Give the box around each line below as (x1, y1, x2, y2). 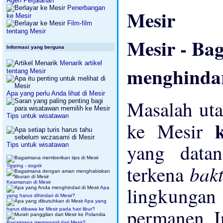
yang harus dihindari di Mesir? (6, 193, 75, 198)
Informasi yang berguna (6, 44, 64, 50)
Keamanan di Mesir (6, 179, 51, 185)
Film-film (65, 19, 92, 27)
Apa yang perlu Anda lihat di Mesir (6, 90, 105, 97)
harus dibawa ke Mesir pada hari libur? (6, 206, 95, 212)
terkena (127, 161, 190, 188)
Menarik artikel (58, 59, 102, 67)
